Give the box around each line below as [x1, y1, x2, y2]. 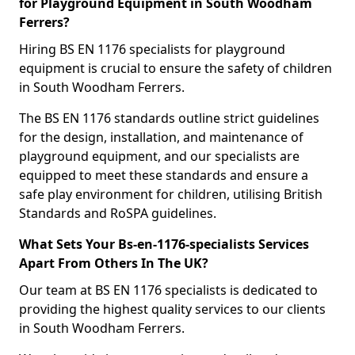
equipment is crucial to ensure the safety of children [19, 59, 332, 77]
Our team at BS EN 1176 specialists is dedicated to [19, 281, 318, 299]
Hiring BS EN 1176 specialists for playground [19, 40, 285, 58]
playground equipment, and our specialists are [19, 147, 300, 165]
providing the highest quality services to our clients [19, 300, 326, 318]
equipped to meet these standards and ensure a [19, 166, 308, 184]
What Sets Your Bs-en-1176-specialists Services [19, 235, 309, 253]
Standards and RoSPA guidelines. [19, 204, 216, 222]
